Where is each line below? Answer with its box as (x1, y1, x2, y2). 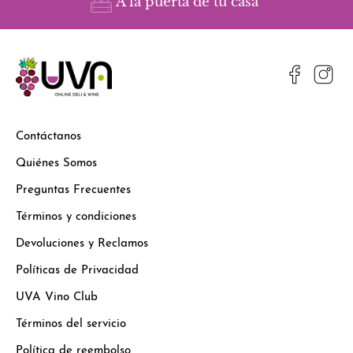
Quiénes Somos (16, 157, 97, 169)
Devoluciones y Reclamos (16, 237, 148, 250)
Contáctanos (16, 130, 81, 143)
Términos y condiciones (16, 210, 136, 223)
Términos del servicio (16, 318, 126, 330)
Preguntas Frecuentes (16, 184, 131, 196)
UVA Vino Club (16, 291, 98, 303)
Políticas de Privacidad (16, 264, 139, 277)
